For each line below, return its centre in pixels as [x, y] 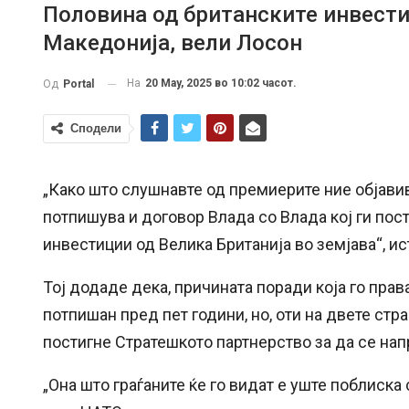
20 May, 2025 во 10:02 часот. [221, 84]
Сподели [96, 129]
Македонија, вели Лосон [173, 43]
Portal [79, 84]
